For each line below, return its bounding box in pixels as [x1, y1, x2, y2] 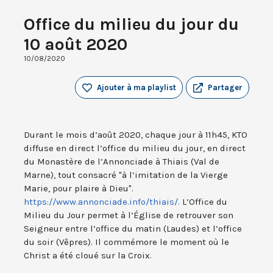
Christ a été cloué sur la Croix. [24, 250, 152, 261]
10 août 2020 [24, 34, 127, 55]
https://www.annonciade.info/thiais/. [24, 196, 180, 208]
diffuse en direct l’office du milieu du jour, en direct [24, 143, 246, 154]
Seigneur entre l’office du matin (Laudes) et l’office [24, 223, 242, 235]
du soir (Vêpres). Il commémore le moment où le [24, 236, 229, 248]
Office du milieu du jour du [24, 14, 239, 35]
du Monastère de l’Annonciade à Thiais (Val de [24, 156, 219, 168]
